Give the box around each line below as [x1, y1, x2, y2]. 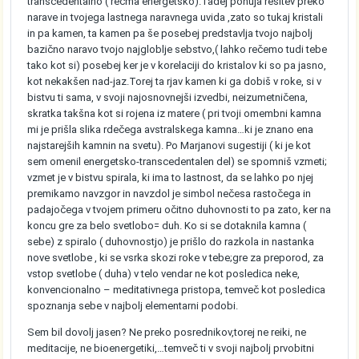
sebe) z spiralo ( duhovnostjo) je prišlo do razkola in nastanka [27, 236, 315, 248]
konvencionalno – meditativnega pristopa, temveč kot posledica [27, 284, 326, 296]
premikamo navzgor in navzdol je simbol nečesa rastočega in [27, 188, 312, 200]
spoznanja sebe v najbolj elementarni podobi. [27, 300, 239, 313]
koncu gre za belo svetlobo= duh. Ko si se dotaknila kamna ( [27, 220, 307, 232]
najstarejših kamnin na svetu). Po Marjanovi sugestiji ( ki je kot [27, 139, 312, 152]
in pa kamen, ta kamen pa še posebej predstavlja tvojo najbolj [27, 27, 313, 40]
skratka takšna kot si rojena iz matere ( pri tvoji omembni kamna [27, 107, 322, 120]
